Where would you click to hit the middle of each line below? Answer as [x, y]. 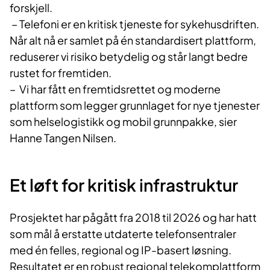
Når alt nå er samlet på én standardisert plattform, [133, 40]
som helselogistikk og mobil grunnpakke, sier [123, 122]
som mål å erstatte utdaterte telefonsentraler [123, 234]
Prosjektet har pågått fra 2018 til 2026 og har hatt [133, 218]
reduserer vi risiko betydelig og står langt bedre [129, 57]
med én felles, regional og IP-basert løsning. [121, 250]
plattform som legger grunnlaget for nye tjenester [135, 105]
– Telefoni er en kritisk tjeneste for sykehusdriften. [134, 24]
